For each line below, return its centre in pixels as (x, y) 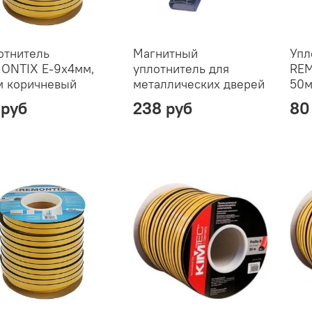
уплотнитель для (181, 68)
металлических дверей (198, 84)
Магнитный (165, 53)
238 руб (162, 108)
